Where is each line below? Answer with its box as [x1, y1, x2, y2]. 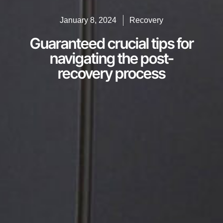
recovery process [58, 64, 165, 83]
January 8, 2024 [60, 16, 116, 25]
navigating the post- [49, 49, 174, 68]
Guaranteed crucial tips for [29, 34, 194, 53]
